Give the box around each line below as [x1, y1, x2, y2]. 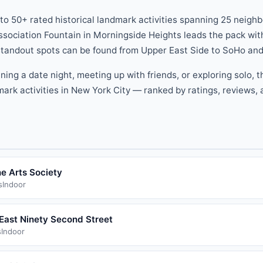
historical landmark [55, 14, 136, 25]
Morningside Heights [93, 29, 181, 41]
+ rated [22, 14, 55, 25]
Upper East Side [141, 44, 209, 56]
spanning [177, 14, 221, 25]
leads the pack [181, 29, 245, 41]
